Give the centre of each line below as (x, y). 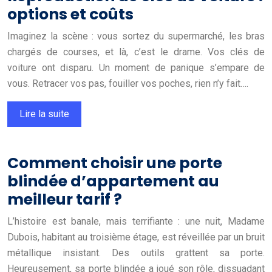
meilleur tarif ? (65, 199)
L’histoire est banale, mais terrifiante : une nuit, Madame (136, 221)
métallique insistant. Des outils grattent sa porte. (136, 253)
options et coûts (70, 14)
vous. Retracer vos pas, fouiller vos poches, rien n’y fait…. (128, 83)
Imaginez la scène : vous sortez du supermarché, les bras (136, 36)
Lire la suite (44, 114)
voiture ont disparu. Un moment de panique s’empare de (136, 67)
